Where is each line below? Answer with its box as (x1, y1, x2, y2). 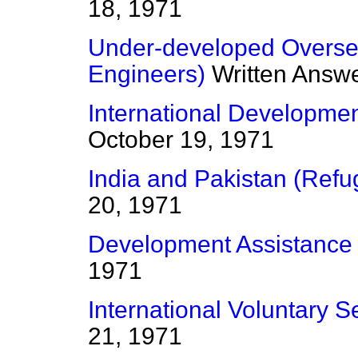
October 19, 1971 (88, 126, 274, 153)
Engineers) (88, 61, 205, 88)
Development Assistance (88, 231, 352, 258)
